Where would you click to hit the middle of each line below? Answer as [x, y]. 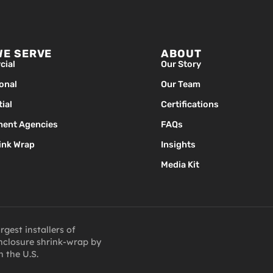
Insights [179, 145]
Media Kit [180, 165]
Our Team [181, 85]
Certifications [190, 105]
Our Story [181, 65]
